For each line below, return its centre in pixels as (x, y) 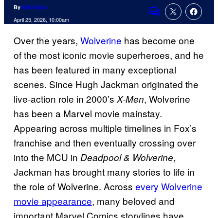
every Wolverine (169, 186)
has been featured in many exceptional (95, 70)
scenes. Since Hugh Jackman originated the (106, 84)
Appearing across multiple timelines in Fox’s (105, 128)
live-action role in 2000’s (65, 99)
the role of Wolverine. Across (74, 186)
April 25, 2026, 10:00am (41, 20)
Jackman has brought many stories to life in (104, 172)
